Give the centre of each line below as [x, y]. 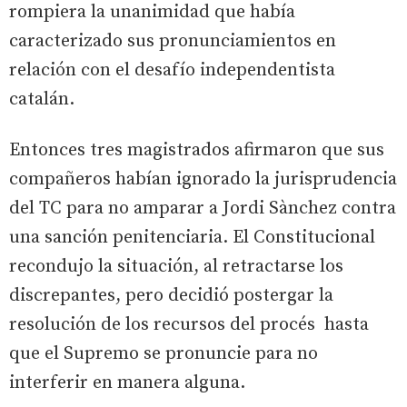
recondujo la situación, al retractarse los [176, 266]
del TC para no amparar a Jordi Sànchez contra [203, 208]
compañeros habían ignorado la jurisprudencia [203, 179]
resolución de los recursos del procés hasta [189, 324]
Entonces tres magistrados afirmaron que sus [197, 150]
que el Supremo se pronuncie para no [164, 353]
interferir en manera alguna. [127, 382]
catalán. [42, 99]
